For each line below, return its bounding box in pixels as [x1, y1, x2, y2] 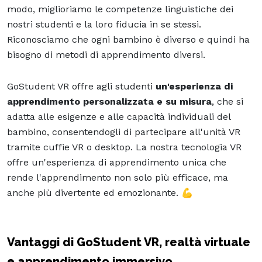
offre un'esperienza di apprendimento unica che [7, 156, 226, 168]
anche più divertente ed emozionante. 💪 [7, 187, 193, 198]
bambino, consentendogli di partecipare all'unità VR [7, 126, 240, 137]
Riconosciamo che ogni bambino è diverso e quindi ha [7, 33, 250, 45]
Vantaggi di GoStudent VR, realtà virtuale [7, 235, 250, 249]
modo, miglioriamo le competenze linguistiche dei [7, 3, 233, 15]
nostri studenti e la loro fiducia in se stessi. [7, 18, 201, 30]
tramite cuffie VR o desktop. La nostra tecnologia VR [7, 141, 242, 153]
